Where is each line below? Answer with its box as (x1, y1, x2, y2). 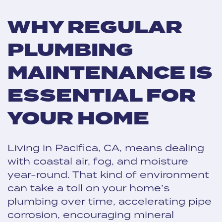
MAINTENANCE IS (7, 59, 213, 88)
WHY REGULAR (7, 14, 182, 42)
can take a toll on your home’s (7, 181, 169, 194)
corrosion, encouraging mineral (7, 208, 174, 221)
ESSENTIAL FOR (7, 82, 196, 111)
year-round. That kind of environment (7, 168, 209, 180)
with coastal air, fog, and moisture (7, 155, 188, 167)
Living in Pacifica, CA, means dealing (7, 141, 204, 154)
